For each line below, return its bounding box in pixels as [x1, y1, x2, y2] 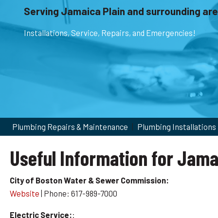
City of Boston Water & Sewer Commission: [10, 175, 169, 185]
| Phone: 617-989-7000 [39, 188, 117, 199]
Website [10, 188, 39, 199]
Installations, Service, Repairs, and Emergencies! [23, 28, 196, 38]
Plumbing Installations [137, 121, 216, 131]
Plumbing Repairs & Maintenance [12, 121, 128, 131]
